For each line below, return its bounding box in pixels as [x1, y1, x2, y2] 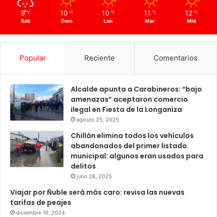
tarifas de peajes [10, 197, 71, 207]
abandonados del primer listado [71, 140, 187, 151]
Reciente [84, 53, 115, 62]
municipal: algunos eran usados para [71, 151, 203, 161]
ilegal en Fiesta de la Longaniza [71, 104, 182, 114]
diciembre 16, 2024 [16, 209, 65, 216]
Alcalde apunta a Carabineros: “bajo [71, 84, 202, 94]
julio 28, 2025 [77, 172, 112, 180]
